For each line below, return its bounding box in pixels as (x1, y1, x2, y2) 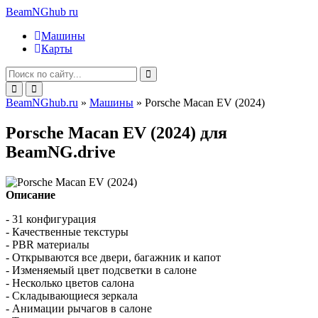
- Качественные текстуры (6, 225, 128, 238)
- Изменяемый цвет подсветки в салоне (6, 263, 197, 276)
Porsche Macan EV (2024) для (6, 123, 227, 142)
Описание (6, 188, 55, 201)
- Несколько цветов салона (6, 276, 134, 289)
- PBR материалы (6, 238, 89, 251)
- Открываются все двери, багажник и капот (6, 251, 221, 263)
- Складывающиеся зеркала (6, 289, 138, 302)
